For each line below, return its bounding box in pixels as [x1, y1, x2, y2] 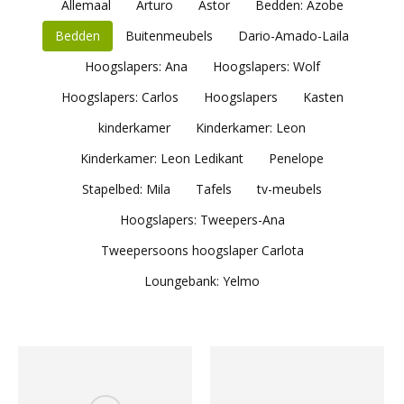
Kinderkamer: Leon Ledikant [80, 150, 243, 167]
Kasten [302, 88, 344, 106]
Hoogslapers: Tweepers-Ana [119, 211, 285, 228]
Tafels [196, 180, 232, 197]
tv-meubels [257, 180, 322, 197]
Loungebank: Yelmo [144, 272, 260, 289]
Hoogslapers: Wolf [212, 58, 320, 75]
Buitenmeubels [125, 27, 213, 44]
